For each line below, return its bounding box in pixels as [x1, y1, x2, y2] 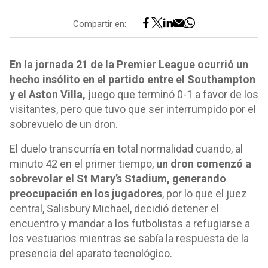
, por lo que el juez [162, 187, 247, 200]
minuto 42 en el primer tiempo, [10, 157, 156, 170]
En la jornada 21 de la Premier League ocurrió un [10, 58, 248, 71]
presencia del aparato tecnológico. [10, 247, 172, 260]
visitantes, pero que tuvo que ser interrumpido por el [10, 103, 256, 115]
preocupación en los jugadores [10, 187, 162, 200]
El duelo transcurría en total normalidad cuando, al [10, 142, 243, 155]
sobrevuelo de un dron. [10, 118, 118, 130]
